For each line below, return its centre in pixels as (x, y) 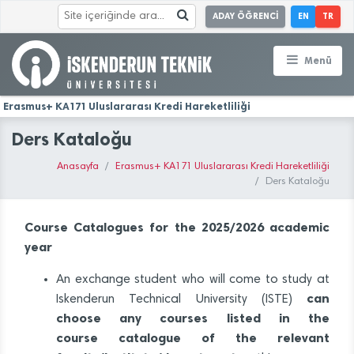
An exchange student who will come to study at (193, 280)
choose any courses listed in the (193, 318)
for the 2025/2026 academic (240, 228)
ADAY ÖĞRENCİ (245, 17)
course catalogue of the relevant (193, 338)
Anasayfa (78, 168)
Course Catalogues (87, 228)
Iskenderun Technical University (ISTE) (174, 300)
